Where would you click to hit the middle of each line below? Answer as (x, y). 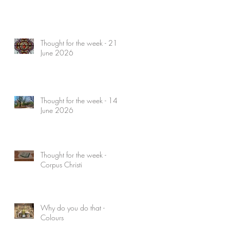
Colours (52, 217)
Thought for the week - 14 (79, 100)
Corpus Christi (61, 164)
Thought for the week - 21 (79, 43)
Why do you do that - (73, 207)
